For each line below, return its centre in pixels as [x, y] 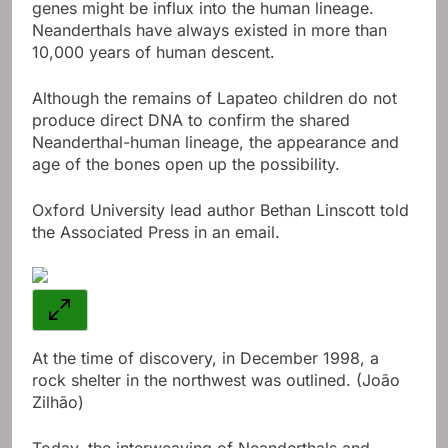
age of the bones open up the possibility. [186, 163]
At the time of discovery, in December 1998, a [205, 357]
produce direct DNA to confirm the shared [191, 119]
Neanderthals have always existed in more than [209, 29]
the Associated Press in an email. [156, 231]
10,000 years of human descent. [153, 51]
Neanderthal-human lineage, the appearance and [215, 141]
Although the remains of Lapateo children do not [214, 97]
